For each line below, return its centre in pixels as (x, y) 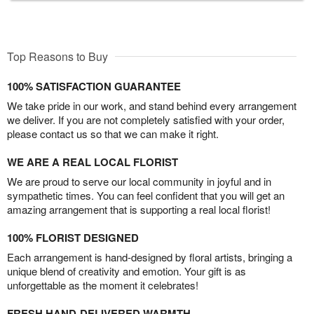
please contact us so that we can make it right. (113, 134)
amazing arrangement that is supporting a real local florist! (139, 210)
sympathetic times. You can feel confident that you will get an (146, 196)
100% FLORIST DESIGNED (73, 238)
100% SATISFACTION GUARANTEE (94, 87)
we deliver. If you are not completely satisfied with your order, (146, 120)
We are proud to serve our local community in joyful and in (139, 182)
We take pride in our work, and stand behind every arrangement (152, 106)
